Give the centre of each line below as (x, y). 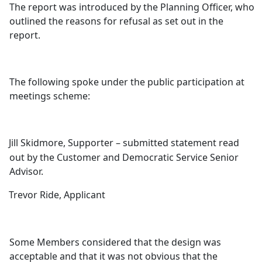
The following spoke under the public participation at (127, 82)
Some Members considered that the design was (116, 242)
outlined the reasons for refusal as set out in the (117, 21)
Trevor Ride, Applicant (57, 195)
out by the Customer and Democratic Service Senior (124, 157)
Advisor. (27, 171)
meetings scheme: (50, 96)
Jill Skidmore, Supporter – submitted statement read (124, 143)
